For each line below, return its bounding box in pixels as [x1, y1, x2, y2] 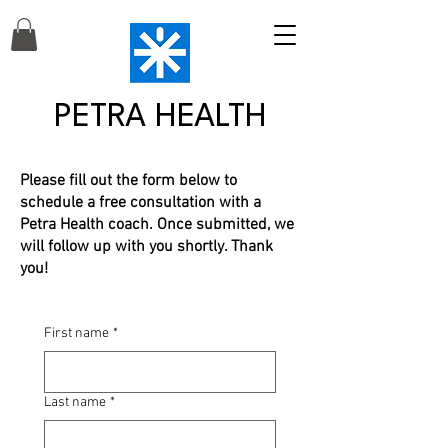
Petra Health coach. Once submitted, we [20, 215, 294, 235]
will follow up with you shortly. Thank [20, 237, 273, 257]
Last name [44, 394, 106, 411]
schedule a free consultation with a [20, 193, 261, 213]
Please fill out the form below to [20, 171, 237, 191]
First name [44, 325, 109, 342]
